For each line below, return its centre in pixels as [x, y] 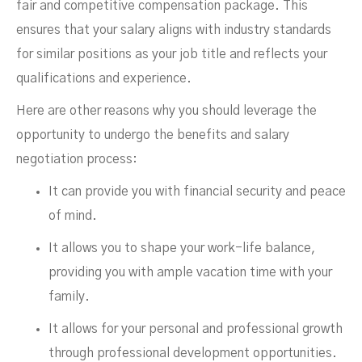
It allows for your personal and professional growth [196, 329]
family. [69, 297]
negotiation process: [77, 159]
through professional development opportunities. [193, 353]
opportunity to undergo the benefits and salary [153, 135]
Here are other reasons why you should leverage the [166, 111]
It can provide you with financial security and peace [197, 192]
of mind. [73, 216]
